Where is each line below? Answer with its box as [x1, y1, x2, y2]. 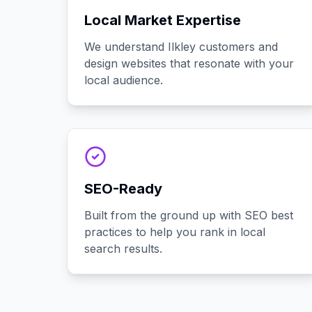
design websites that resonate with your [84, 56, 294, 70]
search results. [84, 242, 162, 256]
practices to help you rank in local [84, 225, 265, 239]
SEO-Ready [84, 180, 162, 197]
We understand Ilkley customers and [84, 40, 278, 54]
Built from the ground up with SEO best [84, 208, 293, 222]
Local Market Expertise [84, 12, 241, 29]
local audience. [84, 73, 163, 87]
